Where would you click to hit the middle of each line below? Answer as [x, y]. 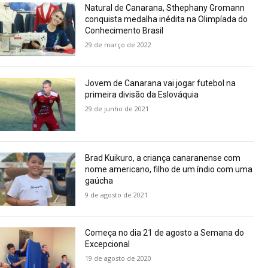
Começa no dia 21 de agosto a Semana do [165, 233]
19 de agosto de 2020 [118, 258]
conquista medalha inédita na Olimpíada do [167, 19]
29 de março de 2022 [118, 45]
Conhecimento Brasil [124, 31]
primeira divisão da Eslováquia [142, 94]
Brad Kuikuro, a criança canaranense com [163, 158]
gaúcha [99, 180]
